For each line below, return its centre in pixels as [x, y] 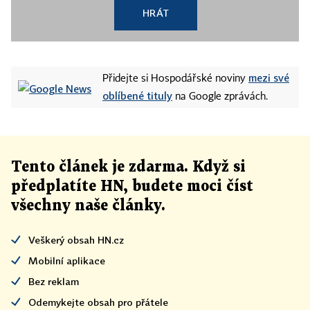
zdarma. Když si [185, 167]
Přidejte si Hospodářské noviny [175, 79]
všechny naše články [86, 206]
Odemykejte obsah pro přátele [98, 302]
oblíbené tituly [137, 95]
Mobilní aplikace [67, 261]
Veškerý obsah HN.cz [76, 240]
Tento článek [62, 167]
